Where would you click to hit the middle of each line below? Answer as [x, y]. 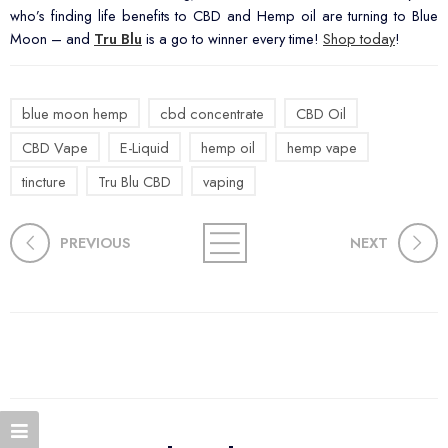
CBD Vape [55, 147]
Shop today [359, 38]
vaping [223, 181]
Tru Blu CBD [134, 181]
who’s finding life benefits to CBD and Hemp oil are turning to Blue [224, 15]
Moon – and [52, 38]
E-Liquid [144, 147]
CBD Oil [321, 113]
